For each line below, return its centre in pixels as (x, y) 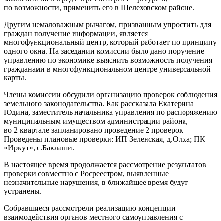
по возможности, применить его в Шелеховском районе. (99, 7)
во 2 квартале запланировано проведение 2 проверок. (94, 130)
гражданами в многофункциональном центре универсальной (107, 69)
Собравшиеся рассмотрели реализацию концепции (90, 208)
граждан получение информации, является (76, 33)
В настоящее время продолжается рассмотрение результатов (105, 164)
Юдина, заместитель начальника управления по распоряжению (110, 112)
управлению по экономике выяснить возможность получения (108, 60)
